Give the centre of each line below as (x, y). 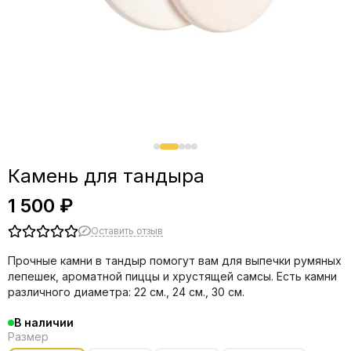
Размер (28, 337)
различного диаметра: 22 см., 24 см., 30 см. (126, 292)
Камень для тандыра (106, 176)
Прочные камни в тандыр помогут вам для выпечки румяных (175, 261)
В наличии (44, 322)
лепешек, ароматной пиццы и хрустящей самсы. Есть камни (172, 276)
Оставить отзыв (127, 230)
